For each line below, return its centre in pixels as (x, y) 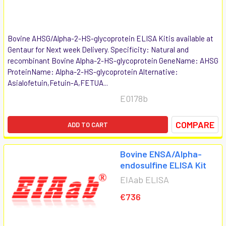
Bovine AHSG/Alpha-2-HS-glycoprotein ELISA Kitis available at (110, 38)
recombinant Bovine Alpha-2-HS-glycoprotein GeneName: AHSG (113, 60)
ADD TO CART (88, 124)
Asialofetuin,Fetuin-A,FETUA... (58, 82)
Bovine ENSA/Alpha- (161, 154)
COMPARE (195, 124)
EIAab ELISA (145, 179)
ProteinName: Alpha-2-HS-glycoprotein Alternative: (93, 71)
